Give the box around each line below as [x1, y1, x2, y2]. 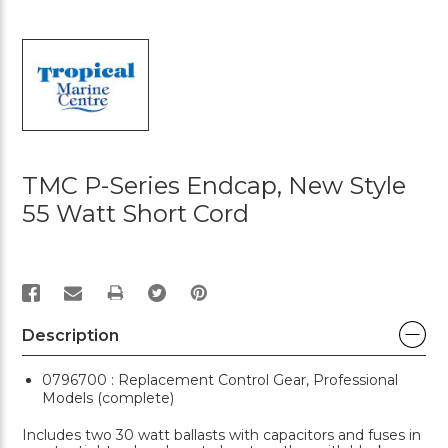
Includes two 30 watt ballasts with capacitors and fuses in [22, 426, 421, 445]
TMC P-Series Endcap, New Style [22, 171, 406, 201]
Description [22, 326, 119, 346]
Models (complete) [42, 389, 174, 408]
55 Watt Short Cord [22, 199, 249, 229]
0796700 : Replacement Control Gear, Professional [42, 371, 398, 390]
